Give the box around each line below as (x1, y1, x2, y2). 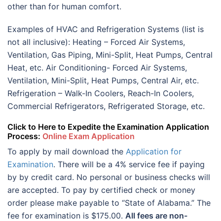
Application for (126, 147, 182, 157)
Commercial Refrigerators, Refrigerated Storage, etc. (7, 101, 205, 111)
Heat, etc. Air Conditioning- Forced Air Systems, (7, 63, 187, 73)
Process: (7, 131, 42, 142)
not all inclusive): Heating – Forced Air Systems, (7, 37, 185, 47)
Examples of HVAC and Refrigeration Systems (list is (7, 24, 204, 35)
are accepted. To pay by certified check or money (7, 185, 195, 195)
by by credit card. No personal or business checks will (7, 172, 210, 183)
